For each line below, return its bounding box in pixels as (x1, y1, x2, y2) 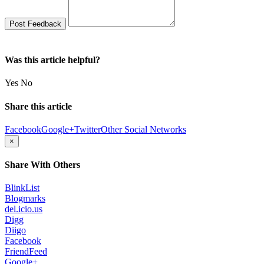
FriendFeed (5, 246, 47, 257)
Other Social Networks (101, 124, 186, 134)
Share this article (5, 101, 72, 111)
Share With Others (5, 160, 80, 170)
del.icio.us (5, 204, 42, 214)
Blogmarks (5, 193, 45, 204)
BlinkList (5, 183, 39, 193)
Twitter (74, 124, 101, 134)
